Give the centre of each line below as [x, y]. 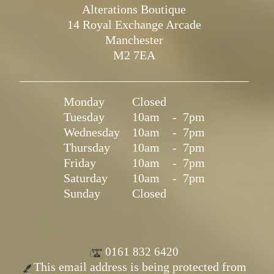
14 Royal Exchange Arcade [134, 25]
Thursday [87, 148]
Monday [84, 102]
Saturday [85, 178]
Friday [80, 163]
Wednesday [91, 132]
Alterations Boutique [134, 9]
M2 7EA [134, 55]
